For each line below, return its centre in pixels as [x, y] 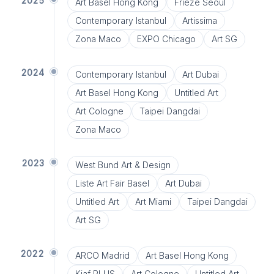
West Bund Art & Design [123, 165]
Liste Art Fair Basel [112, 183]
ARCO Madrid [102, 255]
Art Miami [153, 202]
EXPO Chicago [166, 39]
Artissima [199, 20]
